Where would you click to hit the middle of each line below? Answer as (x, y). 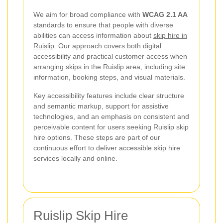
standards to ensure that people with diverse (103, 25)
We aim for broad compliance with (88, 15)
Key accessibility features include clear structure (109, 96)
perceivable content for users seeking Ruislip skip (111, 127)
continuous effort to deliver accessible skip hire (107, 148)
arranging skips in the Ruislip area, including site (109, 67)
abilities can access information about (93, 36)
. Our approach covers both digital (108, 46)
